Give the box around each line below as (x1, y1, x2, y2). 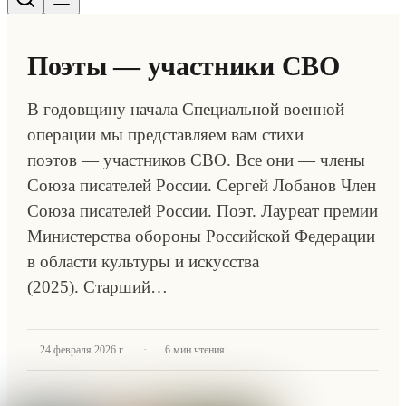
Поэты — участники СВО (27, 51, 340, 81)
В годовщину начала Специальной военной (27, 100, 344, 119)
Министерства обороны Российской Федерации (27, 227, 375, 246)
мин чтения (170, 343, 225, 356)
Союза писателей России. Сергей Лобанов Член (27, 176, 376, 195)
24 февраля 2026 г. (40, 343, 125, 356)
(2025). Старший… (27, 277, 168, 296)
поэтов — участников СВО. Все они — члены (27, 150, 365, 169)
